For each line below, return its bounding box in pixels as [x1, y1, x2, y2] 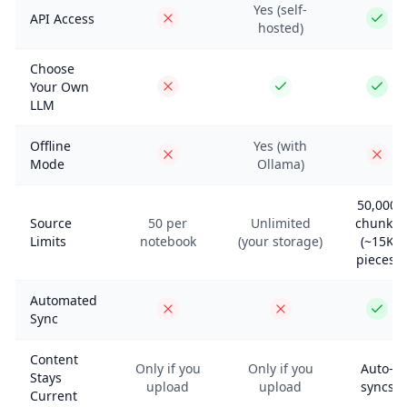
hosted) [257, 19, 303, 36]
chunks [355, 214, 399, 232]
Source [30, 214, 72, 232]
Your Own [30, 78, 89, 95]
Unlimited [250, 214, 311, 232]
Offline [30, 137, 71, 154]
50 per [148, 214, 187, 232]
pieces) [355, 251, 399, 268]
